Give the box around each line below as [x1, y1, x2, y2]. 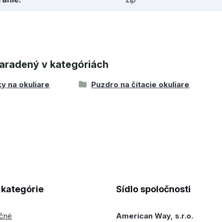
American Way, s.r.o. [116, 211, 194, 221]
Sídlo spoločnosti [116, 184, 191, 194]
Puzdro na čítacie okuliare [91, 79, 190, 89]
